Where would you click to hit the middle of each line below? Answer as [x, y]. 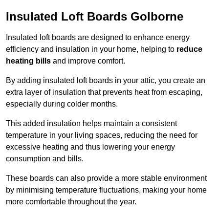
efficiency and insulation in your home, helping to [91, 49]
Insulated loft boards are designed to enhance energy [98, 38]
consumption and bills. [45, 159]
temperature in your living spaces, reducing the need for [102, 135]
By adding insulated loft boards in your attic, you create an [106, 81]
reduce [189, 49]
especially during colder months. [62, 104]
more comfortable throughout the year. [71, 202]
